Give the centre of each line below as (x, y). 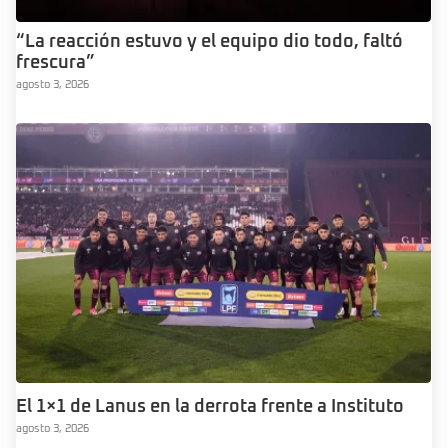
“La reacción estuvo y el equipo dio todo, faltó (209, 42)
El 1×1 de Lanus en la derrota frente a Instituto (210, 406)
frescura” (55, 63)
